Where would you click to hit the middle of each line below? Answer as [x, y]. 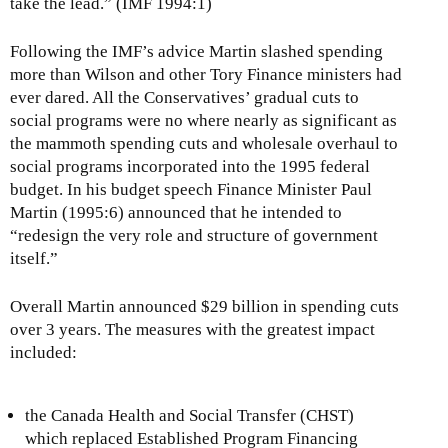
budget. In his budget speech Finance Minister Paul [191, 189]
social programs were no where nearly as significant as [203, 120]
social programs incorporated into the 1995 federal [190, 166]
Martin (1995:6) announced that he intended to [176, 212]
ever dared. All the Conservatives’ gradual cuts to [184, 97]
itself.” [38, 258]
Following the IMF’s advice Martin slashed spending [196, 51]
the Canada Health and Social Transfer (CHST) [189, 416]
